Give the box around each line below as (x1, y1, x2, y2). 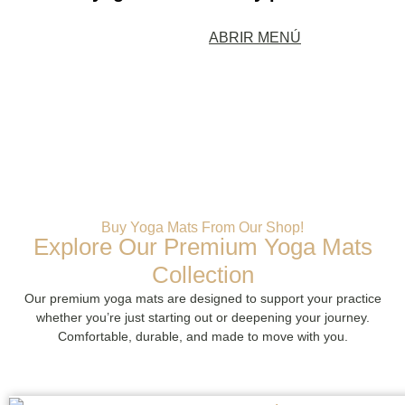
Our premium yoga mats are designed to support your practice (24, 291, 381, 306)
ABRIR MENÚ (209, 30, 301, 45)
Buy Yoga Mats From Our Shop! (101, 220, 304, 235)
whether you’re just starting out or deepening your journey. (35, 310, 370, 325)
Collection (151, 261, 254, 289)
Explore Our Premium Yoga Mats (33, 233, 372, 261)
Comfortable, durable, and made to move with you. (57, 329, 348, 344)
